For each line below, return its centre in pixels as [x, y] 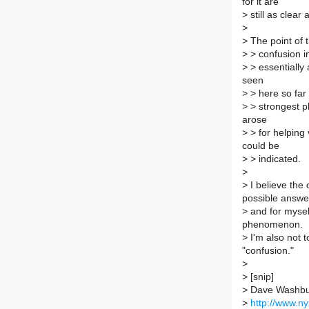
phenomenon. [272, 225]
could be [261, 146]
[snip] [261, 277]
